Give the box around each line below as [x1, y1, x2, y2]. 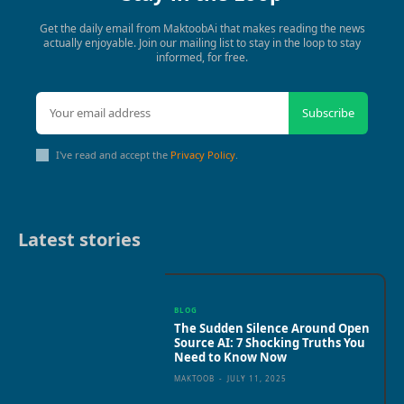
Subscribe [302, 104, 354, 121]
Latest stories [18, 226, 141, 252]
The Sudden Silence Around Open [174, 320, 371, 337]
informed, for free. [156, 49, 248, 65]
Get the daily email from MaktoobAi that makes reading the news [39, 20, 365, 36]
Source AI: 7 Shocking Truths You [174, 335, 366, 352]
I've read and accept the [56, 147, 170, 161]
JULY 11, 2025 [227, 373, 288, 384]
